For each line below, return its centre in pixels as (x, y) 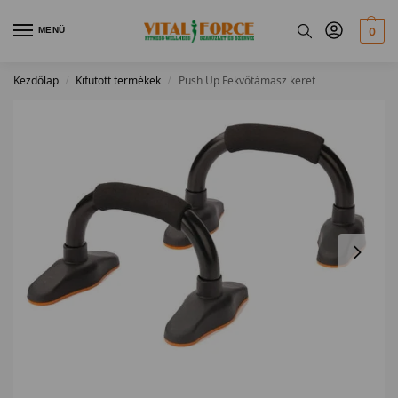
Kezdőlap (36, 80)
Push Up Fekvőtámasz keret (247, 80)
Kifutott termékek (119, 80)
